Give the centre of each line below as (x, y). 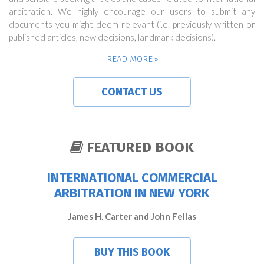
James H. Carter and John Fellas (132, 216)
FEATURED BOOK (140, 147)
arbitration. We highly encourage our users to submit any (132, 11)
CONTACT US (132, 92)
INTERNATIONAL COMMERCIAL (132, 178)
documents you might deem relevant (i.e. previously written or (132, 24)
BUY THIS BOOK (132, 252)
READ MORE (129, 59)
